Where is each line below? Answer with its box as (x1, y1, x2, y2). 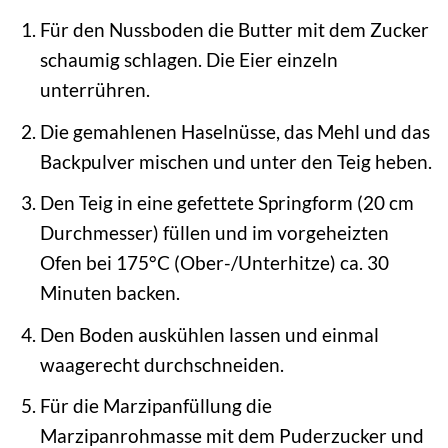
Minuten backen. (39, 281, 180, 305)
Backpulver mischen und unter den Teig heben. (39, 149, 432, 173)
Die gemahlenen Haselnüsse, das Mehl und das (39, 119, 430, 143)
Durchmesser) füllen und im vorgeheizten (39, 221, 389, 245)
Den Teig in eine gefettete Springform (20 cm (39, 191, 414, 215)
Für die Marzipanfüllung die (39, 394, 272, 418)
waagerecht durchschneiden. (39, 352, 284, 376)
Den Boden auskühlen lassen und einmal (39, 322, 379, 346)
